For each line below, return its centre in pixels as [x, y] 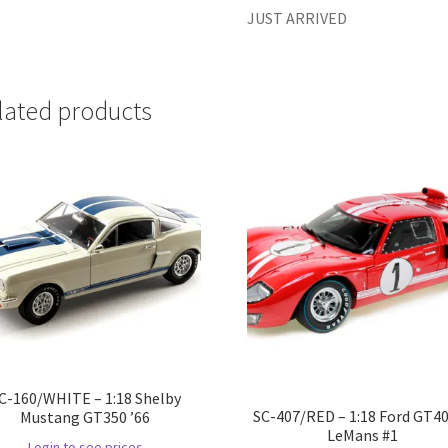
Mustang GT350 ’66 [85, 417]
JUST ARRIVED [297, 18]
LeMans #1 [363, 434]
